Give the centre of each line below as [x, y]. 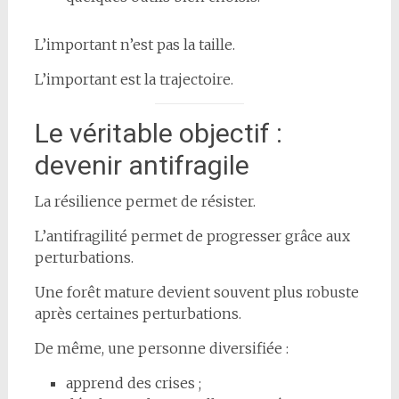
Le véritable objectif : [158, 133]
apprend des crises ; [133, 383]
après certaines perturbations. [138, 313]
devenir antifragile [142, 165]
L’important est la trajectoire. [134, 79]
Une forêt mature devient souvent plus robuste [196, 292]
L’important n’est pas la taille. [134, 44]
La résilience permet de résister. [145, 201]
